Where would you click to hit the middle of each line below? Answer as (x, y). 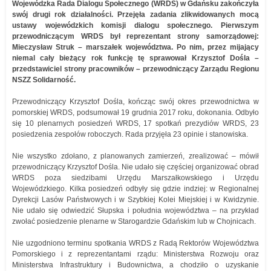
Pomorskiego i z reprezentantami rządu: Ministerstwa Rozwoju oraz (135, 254)
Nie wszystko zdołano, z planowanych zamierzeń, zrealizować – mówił (135, 156)
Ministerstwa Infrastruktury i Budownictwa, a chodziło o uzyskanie (135, 265)
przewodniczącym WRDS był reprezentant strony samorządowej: (135, 36)
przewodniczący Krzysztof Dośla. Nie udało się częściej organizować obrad (135, 167)
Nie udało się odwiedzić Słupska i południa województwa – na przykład (135, 211)
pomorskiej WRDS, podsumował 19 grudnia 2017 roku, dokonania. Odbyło (135, 113)
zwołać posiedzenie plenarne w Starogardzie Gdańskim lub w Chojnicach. (134, 221)
